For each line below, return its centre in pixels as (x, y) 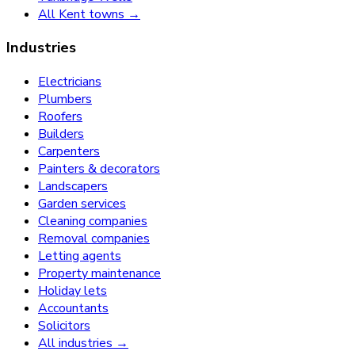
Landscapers (73, 187)
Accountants (73, 309)
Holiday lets (73, 291)
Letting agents (80, 256)
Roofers (60, 117)
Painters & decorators (99, 169)
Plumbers (65, 99)
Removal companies (94, 239)
